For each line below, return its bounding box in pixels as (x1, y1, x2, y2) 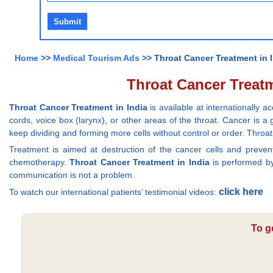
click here (219, 186, 263, 197)
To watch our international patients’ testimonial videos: (9, 187, 219, 197)
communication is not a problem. (9, 170, 135, 180)
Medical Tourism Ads (53, 53, 140, 63)
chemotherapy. (9, 157, 70, 168)
